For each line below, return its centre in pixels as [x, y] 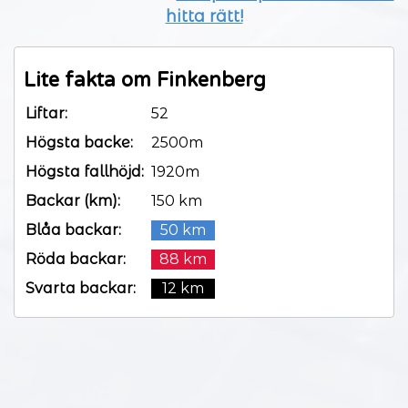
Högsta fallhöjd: [85, 171]
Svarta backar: [81, 288]
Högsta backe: [79, 142]
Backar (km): [73, 200]
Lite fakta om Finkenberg [145, 80]
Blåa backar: [73, 229]
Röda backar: [76, 259]
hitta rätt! [204, 16]
